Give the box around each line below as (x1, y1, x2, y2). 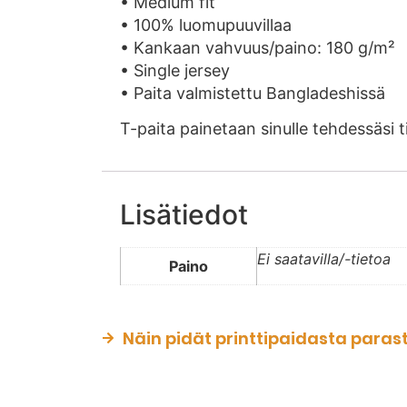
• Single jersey (120, 60, 230, 80)
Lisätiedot (120, 197, 248, 231)
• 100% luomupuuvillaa (120, 15, 292, 35)
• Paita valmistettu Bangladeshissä (120, 83, 385, 103)
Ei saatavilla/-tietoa (257, 249, 391, 268)
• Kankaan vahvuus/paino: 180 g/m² (120, 37, 395, 57)
